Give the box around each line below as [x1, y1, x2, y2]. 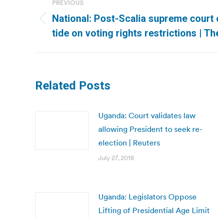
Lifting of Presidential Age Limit [98, 205, 210, 215]
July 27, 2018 [98, 154, 134, 162]
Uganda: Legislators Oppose [98, 192, 197, 201]
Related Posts [35, 79, 110, 92]
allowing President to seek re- [98, 124, 202, 134]
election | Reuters [98, 138, 160, 147]
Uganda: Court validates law [98, 110, 196, 120]
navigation [35, 6, 113, 25]
